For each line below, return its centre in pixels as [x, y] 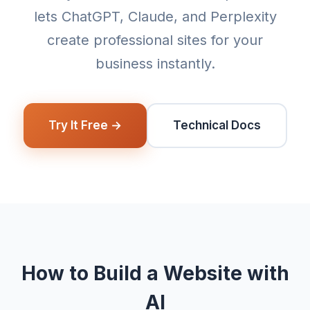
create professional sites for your [155, 40]
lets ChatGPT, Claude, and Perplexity [155, 17]
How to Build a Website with [155, 273]
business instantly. [155, 64]
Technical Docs [217, 125]
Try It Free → [85, 125]
